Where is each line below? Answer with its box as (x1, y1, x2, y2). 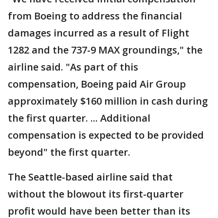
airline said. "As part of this (8, 60, 138, 73)
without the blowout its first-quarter (8, 187, 183, 200)
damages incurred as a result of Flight (8, 26, 189, 39)
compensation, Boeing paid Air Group (8, 77, 186, 91)
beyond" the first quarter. (8, 145, 130, 159)
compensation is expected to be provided (8, 128, 204, 142)
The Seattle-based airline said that (8, 170, 173, 183)
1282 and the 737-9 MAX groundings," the (8, 43, 202, 56)
